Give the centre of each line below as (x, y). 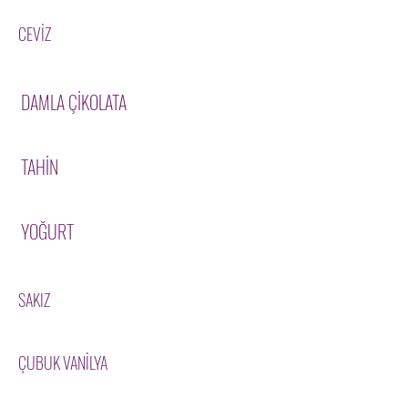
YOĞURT (47, 231)
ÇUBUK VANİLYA (63, 362)
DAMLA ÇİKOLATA (73, 102)
